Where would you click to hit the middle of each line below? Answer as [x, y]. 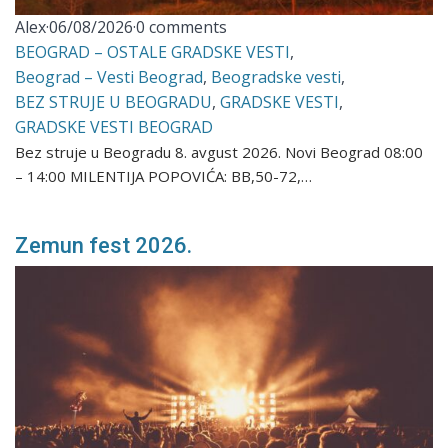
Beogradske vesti [276, 76]
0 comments [182, 26]
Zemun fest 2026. [104, 245]
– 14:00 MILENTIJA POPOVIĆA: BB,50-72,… [164, 175]
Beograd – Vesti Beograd [109, 76]
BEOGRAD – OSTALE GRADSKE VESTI [153, 51]
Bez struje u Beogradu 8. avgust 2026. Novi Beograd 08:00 [219, 151]
